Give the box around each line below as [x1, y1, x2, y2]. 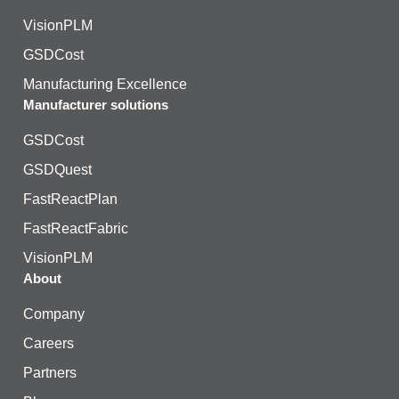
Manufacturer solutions [23, 97, 168, 113]
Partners [23, 365, 77, 381]
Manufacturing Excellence [23, 77, 187, 93]
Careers [23, 336, 74, 352]
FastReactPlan [23, 191, 118, 208]
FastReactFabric [23, 221, 128, 237]
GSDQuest [23, 162, 92, 178]
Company [23, 306, 85, 322]
